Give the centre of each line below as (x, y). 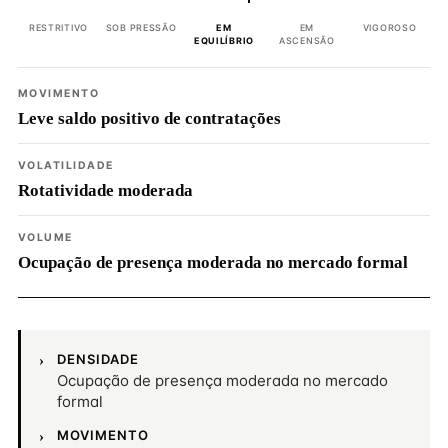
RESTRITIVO (58, 27)
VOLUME (45, 237)
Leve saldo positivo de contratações (149, 118)
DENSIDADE (98, 359)
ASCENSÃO (306, 40)
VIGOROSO (389, 27)
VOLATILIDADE (66, 165)
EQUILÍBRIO (224, 40)
